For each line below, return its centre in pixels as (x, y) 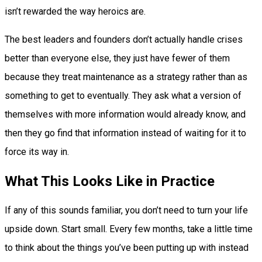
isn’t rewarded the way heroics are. (75, 12)
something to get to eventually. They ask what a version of (123, 96)
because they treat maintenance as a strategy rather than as (126, 77)
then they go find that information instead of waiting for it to (125, 133)
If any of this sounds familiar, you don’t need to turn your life (126, 211)
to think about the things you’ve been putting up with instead (127, 248)
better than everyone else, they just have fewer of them (117, 58)
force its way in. (37, 152)
